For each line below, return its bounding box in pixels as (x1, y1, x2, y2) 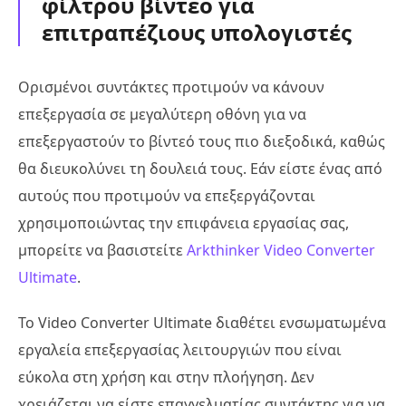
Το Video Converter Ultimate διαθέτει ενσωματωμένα (18, 312, 386, 333)
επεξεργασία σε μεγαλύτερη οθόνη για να (18, 103, 306, 124)
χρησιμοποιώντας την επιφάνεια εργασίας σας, (18, 212, 349, 233)
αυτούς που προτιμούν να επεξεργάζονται (18, 185, 315, 206)
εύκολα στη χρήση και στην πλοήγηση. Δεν (18, 366, 314, 387)
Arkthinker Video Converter (187, 239, 375, 260)
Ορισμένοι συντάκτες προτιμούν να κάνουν (18, 76, 324, 97)
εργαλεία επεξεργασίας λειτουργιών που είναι (18, 339, 342, 360)
